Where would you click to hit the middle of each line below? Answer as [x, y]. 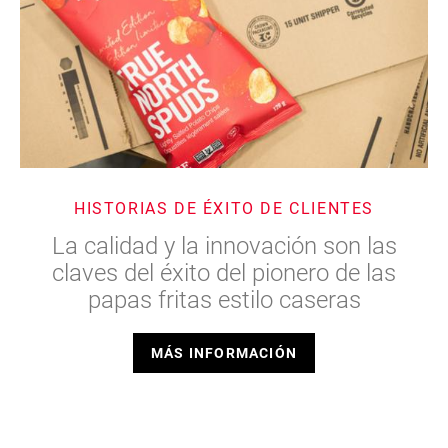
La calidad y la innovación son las [224, 245]
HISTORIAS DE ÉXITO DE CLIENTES [224, 208]
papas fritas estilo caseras [224, 299]
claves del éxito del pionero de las [224, 272]
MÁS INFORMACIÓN [224, 353]
